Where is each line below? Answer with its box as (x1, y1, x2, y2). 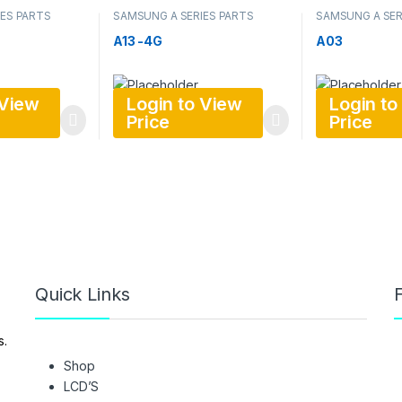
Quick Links (35, 284, 130, 306)
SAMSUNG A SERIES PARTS (112, 9, 254, 23)
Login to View (126, 93, 243, 116)
